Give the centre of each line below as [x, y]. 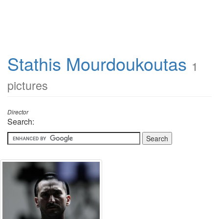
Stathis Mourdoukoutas [97, 63]
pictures [28, 85]
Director [18, 112]
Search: [21, 121]
